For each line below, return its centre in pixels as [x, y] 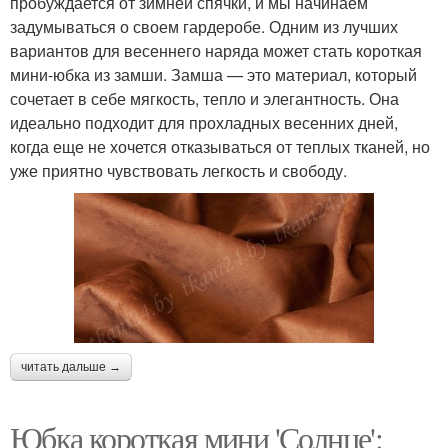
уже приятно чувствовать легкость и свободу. [178, 171]
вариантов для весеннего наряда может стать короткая [216, 51]
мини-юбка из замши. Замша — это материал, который [213, 75]
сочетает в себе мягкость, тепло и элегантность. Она [204, 99]
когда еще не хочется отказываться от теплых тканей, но [220, 147]
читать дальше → [71, 367]
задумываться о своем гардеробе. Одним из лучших [204, 27]
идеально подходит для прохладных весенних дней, [204, 123]
